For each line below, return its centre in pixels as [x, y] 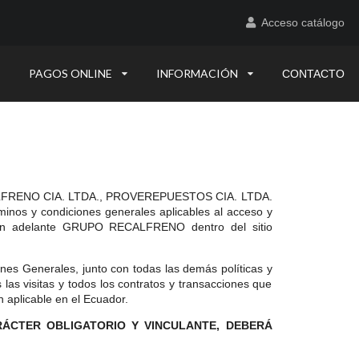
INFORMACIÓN [197, 73]
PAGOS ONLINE [71, 73]
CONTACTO [313, 73]
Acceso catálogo [303, 23]
